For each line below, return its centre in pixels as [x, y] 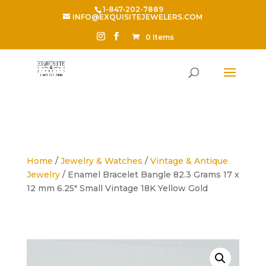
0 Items [160, 37]
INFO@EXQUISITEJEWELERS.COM [138, 17]
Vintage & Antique [189, 161]
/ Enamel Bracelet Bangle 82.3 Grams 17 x [149, 175]
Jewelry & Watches [101, 161]
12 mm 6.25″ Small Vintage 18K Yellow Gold [117, 188]
